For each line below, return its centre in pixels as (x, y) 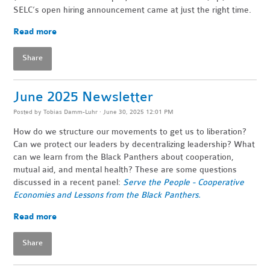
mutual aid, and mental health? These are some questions (125, 169)
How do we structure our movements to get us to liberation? (130, 131)
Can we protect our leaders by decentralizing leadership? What (134, 144)
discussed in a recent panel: (68, 182)
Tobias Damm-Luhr (71, 111)
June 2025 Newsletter (83, 96)
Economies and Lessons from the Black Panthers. (108, 195)
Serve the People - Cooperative (184, 182)
